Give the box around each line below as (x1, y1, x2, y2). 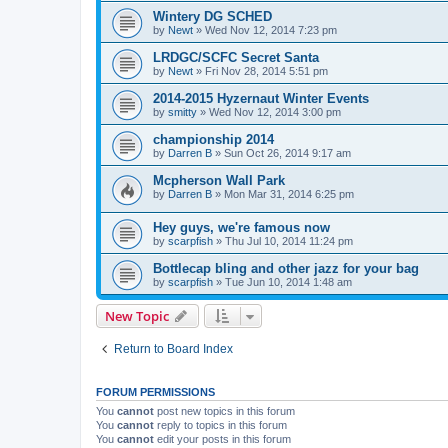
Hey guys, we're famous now (153, 219, 330, 235)
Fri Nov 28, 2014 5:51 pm (205, 65, 328, 78)
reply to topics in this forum (154, 418, 287, 431)
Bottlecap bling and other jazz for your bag (153, 260, 419, 276)
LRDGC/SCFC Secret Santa (153, 50, 319, 66)
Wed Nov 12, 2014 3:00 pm (209, 106, 341, 119)
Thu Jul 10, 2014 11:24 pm (225, 234, 353, 247)
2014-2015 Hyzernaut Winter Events (153, 91, 369, 107)
